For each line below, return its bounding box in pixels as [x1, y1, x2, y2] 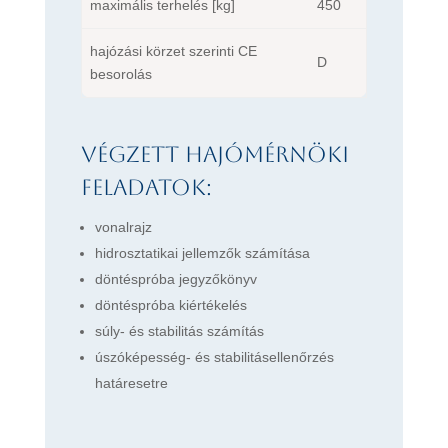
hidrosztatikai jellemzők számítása [94, 244, 310, 261]
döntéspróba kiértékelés [94, 296, 247, 313]
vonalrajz [94, 218, 152, 235]
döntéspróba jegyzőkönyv [94, 270, 257, 287]
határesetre [94, 374, 168, 391]
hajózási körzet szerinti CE [89, 42, 257, 59]
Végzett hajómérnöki [80, 141, 349, 167]
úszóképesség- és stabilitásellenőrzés [94, 348, 334, 365]
